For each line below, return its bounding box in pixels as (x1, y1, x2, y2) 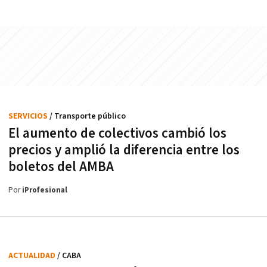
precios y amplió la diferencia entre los (8, 141, 240, 159)
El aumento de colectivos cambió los (8, 125, 226, 142)
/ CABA (57, 250, 81, 261)
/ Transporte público (49, 111, 126, 122)
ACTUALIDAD (8, 250, 57, 261)
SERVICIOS (8, 111, 49, 122)
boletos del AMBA (8, 158, 114, 176)
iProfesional (22, 185, 67, 195)
